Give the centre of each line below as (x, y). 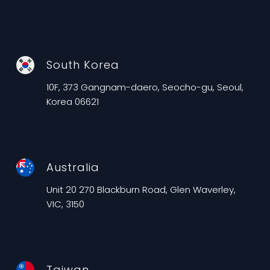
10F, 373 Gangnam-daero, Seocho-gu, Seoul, (145, 87)
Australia (73, 167)
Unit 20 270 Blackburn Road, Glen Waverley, (141, 189)
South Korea (83, 64)
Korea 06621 (73, 101)
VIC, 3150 (65, 204)
